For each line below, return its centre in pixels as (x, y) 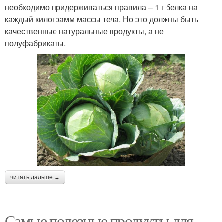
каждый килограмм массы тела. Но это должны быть (102, 19)
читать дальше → (35, 178)
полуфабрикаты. (35, 43)
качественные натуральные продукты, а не (84, 31)
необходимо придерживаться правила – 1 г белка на (101, 7)
